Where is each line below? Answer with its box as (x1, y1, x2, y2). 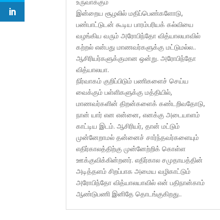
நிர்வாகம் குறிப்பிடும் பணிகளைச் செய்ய (76, 76, 189, 85)
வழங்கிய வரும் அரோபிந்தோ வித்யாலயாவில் (76, 30, 201, 40)
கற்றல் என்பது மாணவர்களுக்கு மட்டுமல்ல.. (76, 42, 196, 52)
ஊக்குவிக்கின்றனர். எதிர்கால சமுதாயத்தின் (76, 155, 203, 165)
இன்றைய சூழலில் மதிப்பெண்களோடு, (76, 8, 184, 18)
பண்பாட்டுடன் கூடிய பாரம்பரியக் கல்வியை (76, 19, 194, 29)
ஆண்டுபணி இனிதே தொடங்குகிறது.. (76, 189, 182, 198)
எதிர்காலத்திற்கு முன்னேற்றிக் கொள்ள (76, 143, 186, 153)
